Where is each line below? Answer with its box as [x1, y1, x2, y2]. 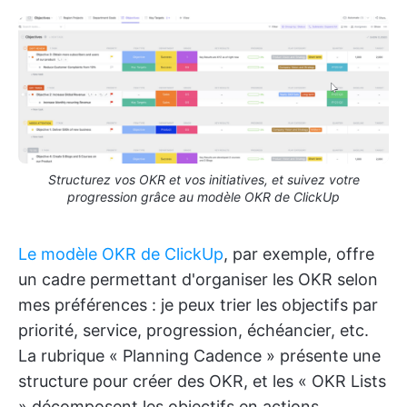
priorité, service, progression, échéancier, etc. [18, 320, 369, 340]
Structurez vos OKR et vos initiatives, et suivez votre [47, 171, 360, 187]
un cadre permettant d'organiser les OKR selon [18, 269, 378, 289]
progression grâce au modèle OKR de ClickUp [67, 188, 340, 204]
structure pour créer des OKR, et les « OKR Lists [18, 371, 386, 391]
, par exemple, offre [223, 243, 374, 263]
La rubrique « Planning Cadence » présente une [18, 345, 381, 365]
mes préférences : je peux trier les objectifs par [18, 294, 378, 314]
